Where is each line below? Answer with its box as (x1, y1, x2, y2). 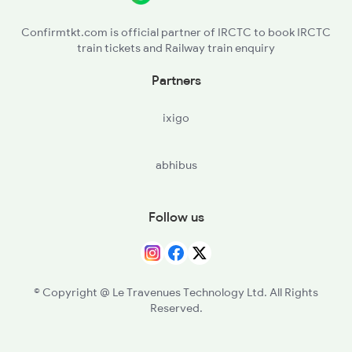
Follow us (148, 209, 204, 225)
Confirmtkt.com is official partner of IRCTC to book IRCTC (21, 25, 331, 40)
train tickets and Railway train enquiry (77, 41, 275, 56)
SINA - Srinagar (12, 48, 92, 63)
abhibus (155, 158, 197, 173)
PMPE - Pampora (12, 9, 98, 24)
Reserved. (149, 301, 203, 316)
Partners (151, 72, 201, 89)
